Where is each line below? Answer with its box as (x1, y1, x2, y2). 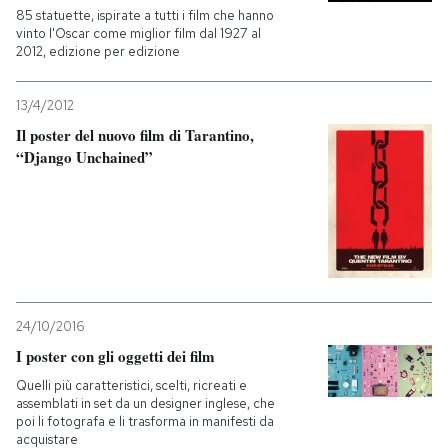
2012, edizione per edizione (16, 43, 180, 60)
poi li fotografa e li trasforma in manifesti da (16, 413, 274, 431)
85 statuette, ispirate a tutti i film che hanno (16, 7, 274, 24)
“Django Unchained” (16, 146, 153, 168)
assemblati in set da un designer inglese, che (16, 395, 275, 413)
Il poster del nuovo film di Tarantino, (16, 124, 254, 146)
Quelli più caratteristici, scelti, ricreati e (16, 377, 247, 395)
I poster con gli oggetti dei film (16, 345, 215, 368)
